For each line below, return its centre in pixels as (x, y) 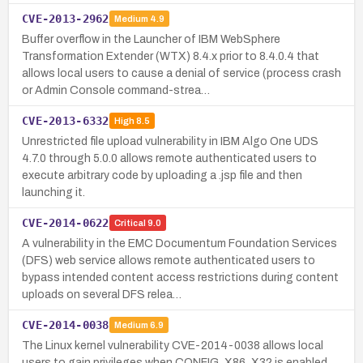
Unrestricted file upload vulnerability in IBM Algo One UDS (170, 141)
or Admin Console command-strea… (116, 90)
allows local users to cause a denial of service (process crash (181, 73)
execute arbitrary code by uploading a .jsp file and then (162, 175)
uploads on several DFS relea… (102, 294)
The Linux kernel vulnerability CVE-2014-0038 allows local (173, 345)
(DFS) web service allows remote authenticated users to (169, 260)
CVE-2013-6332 (66, 120)
